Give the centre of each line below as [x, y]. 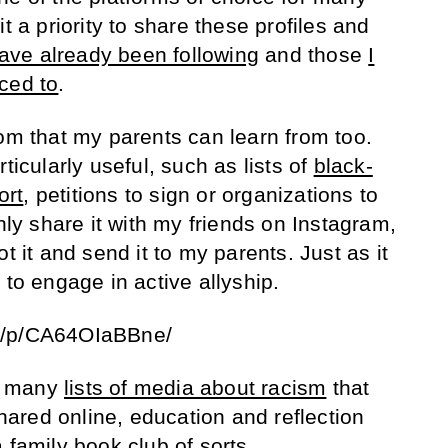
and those [314, 54]
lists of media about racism [195, 387]
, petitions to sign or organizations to [201, 194]
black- [343, 165]
